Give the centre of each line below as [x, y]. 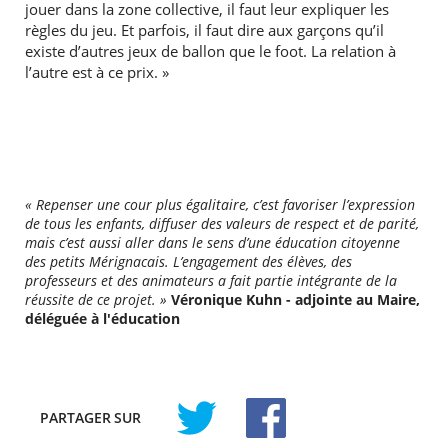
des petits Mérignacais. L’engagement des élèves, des [188, 261]
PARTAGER [75, 417]
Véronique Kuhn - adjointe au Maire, [295, 299]
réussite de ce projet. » [95, 299]
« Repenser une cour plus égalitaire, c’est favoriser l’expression [219, 204]
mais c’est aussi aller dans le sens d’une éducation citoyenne [212, 242]
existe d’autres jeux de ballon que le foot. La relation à [210, 51]
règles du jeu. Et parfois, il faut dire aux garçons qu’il [204, 30]
